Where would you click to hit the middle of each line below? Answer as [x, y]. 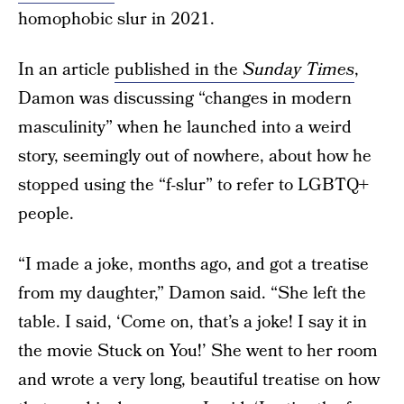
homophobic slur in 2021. [116, 19]
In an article [66, 70]
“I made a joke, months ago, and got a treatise [193, 265]
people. [46, 214]
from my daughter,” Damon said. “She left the [192, 294]
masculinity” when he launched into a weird [185, 128]
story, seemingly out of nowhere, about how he [195, 156]
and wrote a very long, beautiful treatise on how [199, 380]
